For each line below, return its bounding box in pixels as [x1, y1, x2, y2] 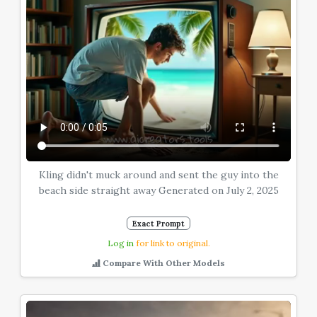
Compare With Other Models [100, 258, 225, 269]
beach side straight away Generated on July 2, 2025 [38, 183, 279, 197]
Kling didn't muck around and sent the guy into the [38, 168, 279, 181]
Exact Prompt [132, 218, 185, 229]
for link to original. [133, 237, 210, 248]
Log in [107, 237, 134, 248]
